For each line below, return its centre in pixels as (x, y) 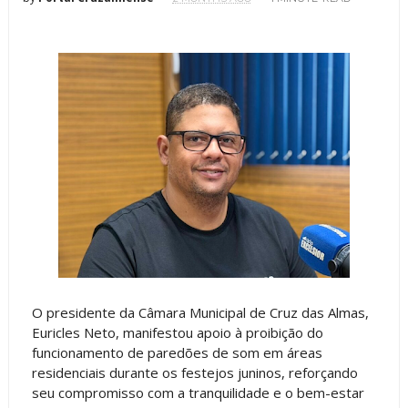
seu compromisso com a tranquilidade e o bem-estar (198, 393)
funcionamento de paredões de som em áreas (177, 352)
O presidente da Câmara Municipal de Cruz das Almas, (200, 312)
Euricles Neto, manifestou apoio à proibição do (177, 332)
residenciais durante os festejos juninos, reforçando (194, 372)
